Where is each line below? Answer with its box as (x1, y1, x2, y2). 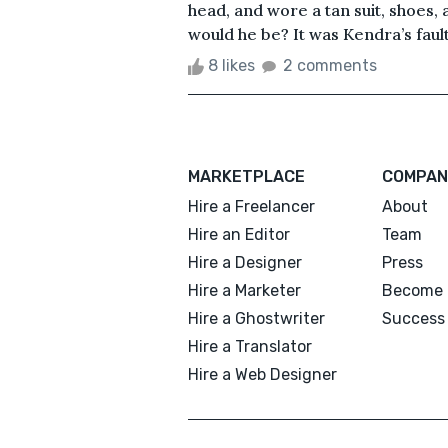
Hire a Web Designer (188, 364, 337, 384)
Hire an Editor (188, 224, 290, 244)
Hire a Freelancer (188, 196, 315, 216)
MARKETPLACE (188, 166, 305, 186)
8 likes (204, 55, 259, 75)
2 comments (283, 55, 377, 75)
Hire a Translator (188, 336, 312, 356)
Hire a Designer (188, 252, 302, 272)
